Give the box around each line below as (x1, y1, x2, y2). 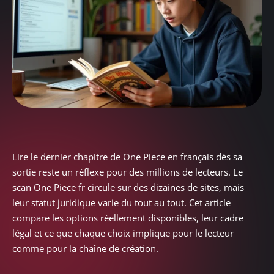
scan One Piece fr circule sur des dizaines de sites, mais (12, 180, 244, 193)
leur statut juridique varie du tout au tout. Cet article (12, 196, 231, 209)
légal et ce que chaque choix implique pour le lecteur (12, 226, 234, 239)
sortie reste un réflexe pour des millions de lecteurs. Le (12, 165, 243, 178)
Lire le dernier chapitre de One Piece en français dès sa (12, 150, 242, 163)
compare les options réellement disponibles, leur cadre (12, 211, 243, 224)
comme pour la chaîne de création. (12, 242, 158, 254)
